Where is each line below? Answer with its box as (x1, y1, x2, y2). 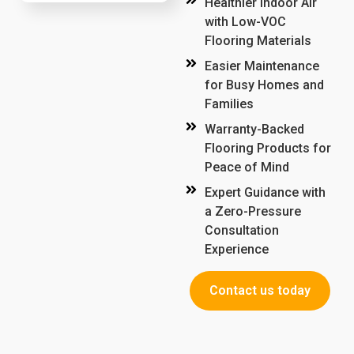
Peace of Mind (205, 160, 289, 175)
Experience (205, 242, 269, 258)
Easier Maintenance (205, 58, 319, 74)
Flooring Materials (205, 33, 311, 49)
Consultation (205, 223, 279, 239)
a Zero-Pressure (205, 204, 301, 220)
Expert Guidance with (205, 185, 326, 201)
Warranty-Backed (205, 122, 304, 137)
